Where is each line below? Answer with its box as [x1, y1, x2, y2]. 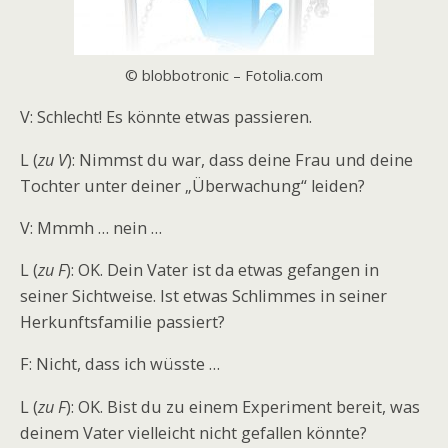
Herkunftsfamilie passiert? [20, 311, 225, 334]
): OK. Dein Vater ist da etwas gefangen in [66, 259, 379, 282]
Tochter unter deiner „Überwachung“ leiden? [20, 174, 365, 197]
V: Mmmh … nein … [20, 216, 162, 239]
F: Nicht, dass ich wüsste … [20, 353, 220, 376]
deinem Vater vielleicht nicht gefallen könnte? [20, 421, 367, 444]
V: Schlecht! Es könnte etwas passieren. [20, 106, 312, 129]
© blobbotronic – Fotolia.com [125, 65, 323, 86]
